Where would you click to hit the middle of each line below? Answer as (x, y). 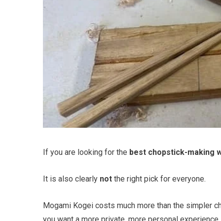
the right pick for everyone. (159, 179)
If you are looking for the (86, 152)
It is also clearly (71, 179)
